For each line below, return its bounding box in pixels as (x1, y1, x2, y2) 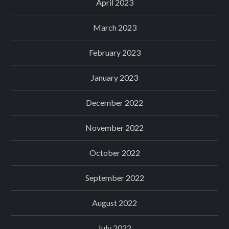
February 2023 (88, 47, 141, 57)
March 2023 (93, 22, 136, 32)
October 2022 (89, 147, 140, 157)
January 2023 (91, 72, 138, 82)
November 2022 (85, 122, 144, 132)
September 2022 (85, 172, 144, 182)
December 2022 (86, 97, 143, 107)
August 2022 (92, 197, 137, 208)
